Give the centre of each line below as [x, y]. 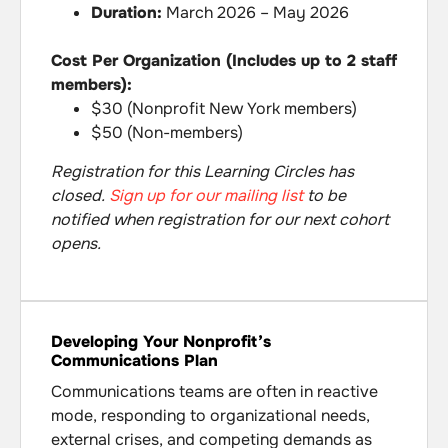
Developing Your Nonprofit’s [161, 342]
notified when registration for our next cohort [220, 219]
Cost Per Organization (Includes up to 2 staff [224, 61]
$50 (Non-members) [167, 133]
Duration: [126, 13]
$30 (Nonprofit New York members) [224, 109]
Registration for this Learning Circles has [202, 171]
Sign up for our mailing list [206, 195]
